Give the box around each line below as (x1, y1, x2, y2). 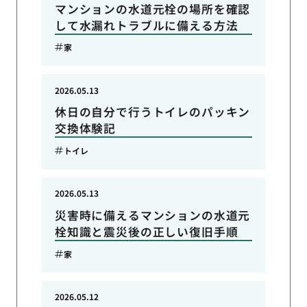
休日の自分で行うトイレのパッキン (54, 103, 251, 121)
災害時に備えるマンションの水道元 (54, 207, 251, 224)
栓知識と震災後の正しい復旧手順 (54, 223, 238, 241)
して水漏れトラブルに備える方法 (54, 16, 238, 34)
